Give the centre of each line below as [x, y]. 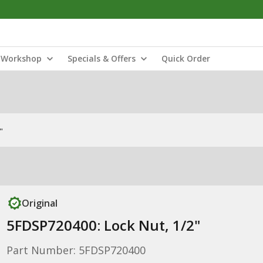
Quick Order [186, 58]
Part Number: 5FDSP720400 [76, 250]
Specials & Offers [102, 58]
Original [39, 203]
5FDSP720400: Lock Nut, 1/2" [103, 225]
